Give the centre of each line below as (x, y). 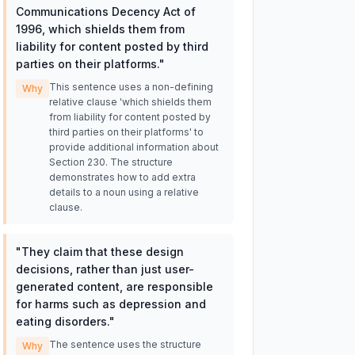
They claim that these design (102, 252)
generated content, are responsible (114, 286)
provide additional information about (134, 147)
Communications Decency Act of (105, 11)
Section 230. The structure (111, 162)
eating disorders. (62, 321)
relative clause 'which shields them (130, 102)
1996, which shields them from (100, 29)
